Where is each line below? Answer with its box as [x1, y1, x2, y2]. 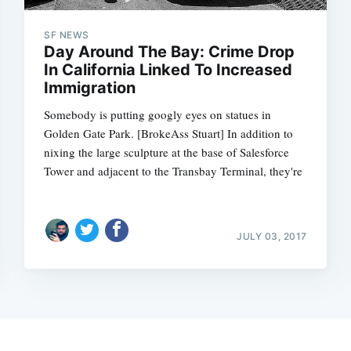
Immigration [44, 78, 136, 98]
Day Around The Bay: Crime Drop [44, 42, 295, 62]
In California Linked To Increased [44, 60, 293, 80]
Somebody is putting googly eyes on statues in [44, 107, 272, 123]
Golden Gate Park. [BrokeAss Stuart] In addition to [44, 125, 294, 142]
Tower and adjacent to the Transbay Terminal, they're [44, 163, 303, 179]
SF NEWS [44, 29, 89, 42]
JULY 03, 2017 [237, 230, 307, 242]
